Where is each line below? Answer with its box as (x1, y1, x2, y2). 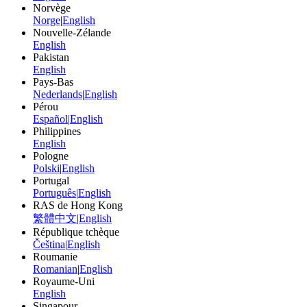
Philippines (33, 125, 81, 138)
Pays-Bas (33, 76, 73, 88)
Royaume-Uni (33, 275, 95, 288)
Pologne (33, 150, 69, 162)
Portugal (33, 175, 69, 187)
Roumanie (33, 251, 77, 263)
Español (33, 113, 68, 125)
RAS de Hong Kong (33, 199, 123, 212)
